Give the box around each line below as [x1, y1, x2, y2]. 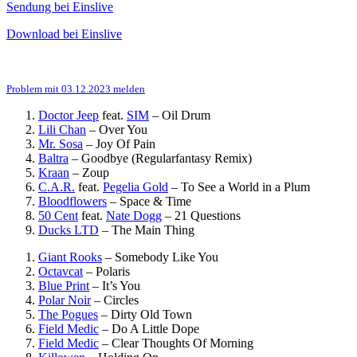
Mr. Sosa [38, 137, 83, 151]
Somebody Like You [115, 250, 218, 265]
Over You [99, 123, 147, 137]
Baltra [38, 151, 69, 166]
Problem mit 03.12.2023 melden [6, 83, 145, 96]
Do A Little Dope [112, 322, 199, 336]
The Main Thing [112, 223, 194, 237]
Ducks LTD [38, 223, 99, 237]
